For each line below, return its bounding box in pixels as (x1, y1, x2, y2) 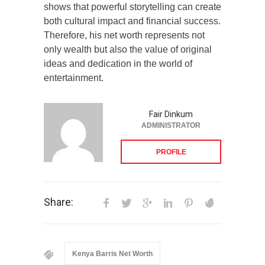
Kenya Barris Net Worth (72, 249, 153, 258)
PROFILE (156, 147, 186, 156)
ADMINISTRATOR (141, 121, 201, 130)
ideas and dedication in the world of (44, 58, 192, 69)
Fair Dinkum (149, 109, 193, 119)
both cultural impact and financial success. (44, 15, 221, 26)
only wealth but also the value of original (44, 44, 212, 54)
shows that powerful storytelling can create (44, 1, 221, 12)
